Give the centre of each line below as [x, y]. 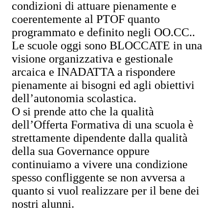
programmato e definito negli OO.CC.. [103, 32]
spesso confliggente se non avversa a [99, 177]
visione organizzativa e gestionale [92, 59]
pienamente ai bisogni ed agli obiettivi [103, 85]
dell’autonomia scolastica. [74, 98]
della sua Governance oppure [81, 151]
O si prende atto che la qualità [83, 111]
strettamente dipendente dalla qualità [100, 138]
